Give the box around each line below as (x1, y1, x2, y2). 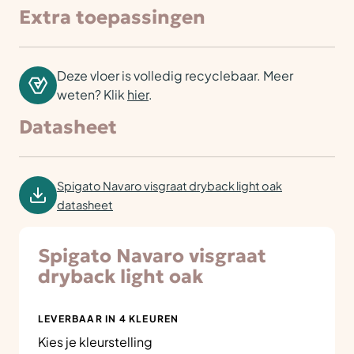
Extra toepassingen (19, 6, 205, 29)
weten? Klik (57, 86, 127, 103)
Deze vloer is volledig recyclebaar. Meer (57, 67, 293, 84)
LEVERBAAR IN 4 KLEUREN (38, 313, 179, 325)
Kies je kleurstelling (38, 333, 153, 350)
